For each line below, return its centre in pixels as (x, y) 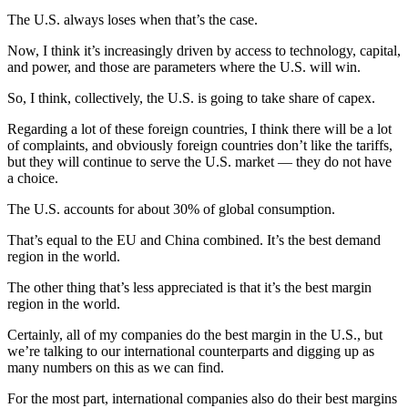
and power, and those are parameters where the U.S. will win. (184, 67)
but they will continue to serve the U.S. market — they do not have (199, 162)
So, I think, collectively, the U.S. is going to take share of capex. (191, 98)
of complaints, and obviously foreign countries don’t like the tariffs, (200, 146)
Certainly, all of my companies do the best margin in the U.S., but (195, 335)
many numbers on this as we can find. (116, 368)
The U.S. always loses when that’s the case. (133, 20)
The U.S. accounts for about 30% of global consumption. (171, 209)
